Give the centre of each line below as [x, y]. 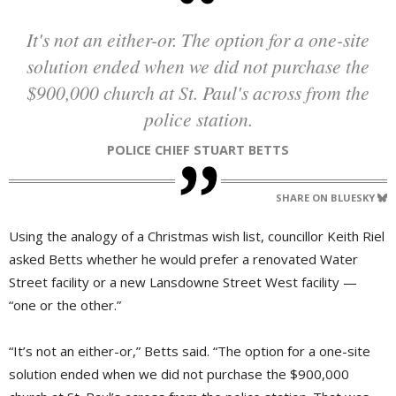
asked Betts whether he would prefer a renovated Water [183, 259]
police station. [198, 118]
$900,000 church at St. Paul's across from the [198, 92]
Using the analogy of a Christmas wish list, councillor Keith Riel [197, 236]
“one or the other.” [65, 305]
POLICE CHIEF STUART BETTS [202, 150]
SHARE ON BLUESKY [327, 198]
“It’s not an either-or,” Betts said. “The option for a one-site [190, 351]
